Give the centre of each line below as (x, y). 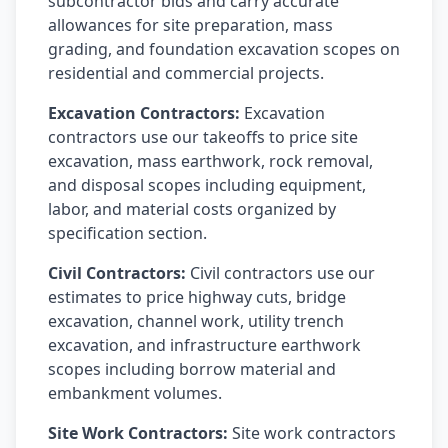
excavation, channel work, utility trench (196, 321)
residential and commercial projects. (186, 73)
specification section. (127, 233)
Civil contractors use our (280, 273)
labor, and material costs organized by (192, 209)
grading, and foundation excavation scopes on (224, 49)
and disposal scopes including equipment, (207, 185)
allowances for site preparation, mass (190, 25)
